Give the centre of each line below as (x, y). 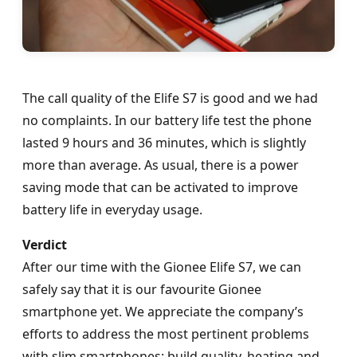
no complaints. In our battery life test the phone (167, 120)
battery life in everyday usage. (112, 209)
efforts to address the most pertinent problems (166, 333)
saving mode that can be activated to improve (160, 187)
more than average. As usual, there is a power (161, 165)
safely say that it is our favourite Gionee (142, 289)
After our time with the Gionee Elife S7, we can (162, 267)
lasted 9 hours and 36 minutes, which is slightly (164, 142)
